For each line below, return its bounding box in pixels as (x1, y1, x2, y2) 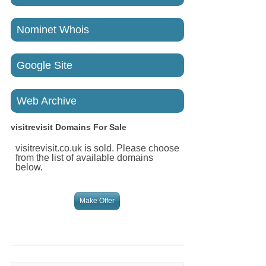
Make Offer (80, 197, 115, 205)
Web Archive (17, 95, 77, 107)
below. (15, 162, 43, 172)
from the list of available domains (15, 153, 154, 163)
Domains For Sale (53, 122, 127, 132)
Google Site (17, 59, 73, 71)
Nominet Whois (17, 24, 90, 36)
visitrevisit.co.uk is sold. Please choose (15, 143, 180, 153)
